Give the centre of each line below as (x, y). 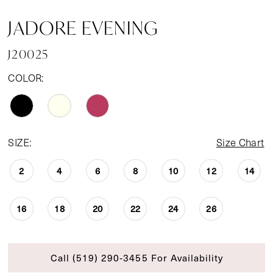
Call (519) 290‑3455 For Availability (137, 258)
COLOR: (26, 78)
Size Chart (240, 142)
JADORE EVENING (83, 27)
